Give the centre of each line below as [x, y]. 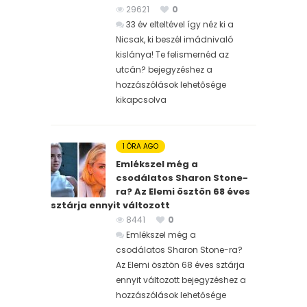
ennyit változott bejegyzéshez [177, 280]
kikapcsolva [141, 100]
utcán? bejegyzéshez [160, 70]
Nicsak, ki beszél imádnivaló [174, 40]
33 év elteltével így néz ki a [180, 25]
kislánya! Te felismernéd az [172, 55]
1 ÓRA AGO [140, 147]
